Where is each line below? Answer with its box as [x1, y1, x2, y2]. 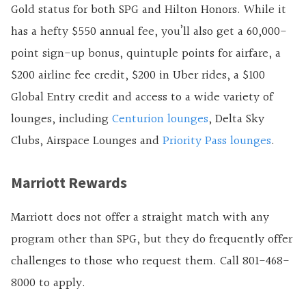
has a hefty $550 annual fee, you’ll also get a [11, 22, 247, 42]
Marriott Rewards [11, 173, 127, 193]
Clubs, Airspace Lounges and [11, 131, 163, 152]
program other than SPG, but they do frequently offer [11, 229, 292, 250]
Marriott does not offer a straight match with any [11, 208, 269, 228]
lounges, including [11, 109, 112, 130]
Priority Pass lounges [163, 131, 271, 152]
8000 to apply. [11, 273, 85, 294]
